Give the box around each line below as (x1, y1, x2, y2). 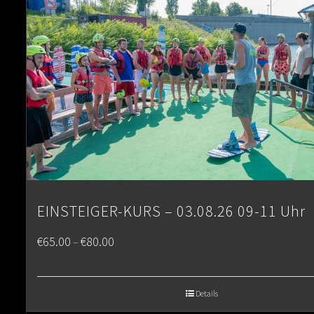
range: (114, 259, 142, 275)
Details (196, 288, 218, 299)
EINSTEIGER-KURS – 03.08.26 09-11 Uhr (37, 201, 306, 221)
